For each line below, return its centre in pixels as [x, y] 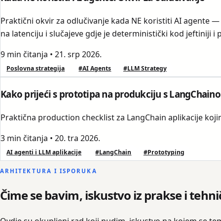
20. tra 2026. [77, 138]
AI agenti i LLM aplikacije [44, 152]
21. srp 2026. [78, 55]
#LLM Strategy [145, 69]
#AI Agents [95, 69]
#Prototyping [164, 152]
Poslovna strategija [36, 69]
